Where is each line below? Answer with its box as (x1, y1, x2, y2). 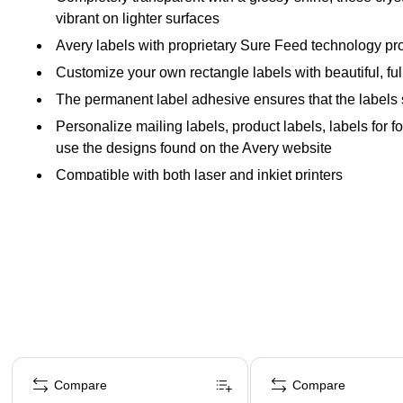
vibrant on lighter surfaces (56, 10, 219, 26)
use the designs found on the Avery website (56, 139, 332, 156)
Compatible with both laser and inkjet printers (56, 166, 343, 183)
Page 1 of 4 (10, 354, 76, 370)
